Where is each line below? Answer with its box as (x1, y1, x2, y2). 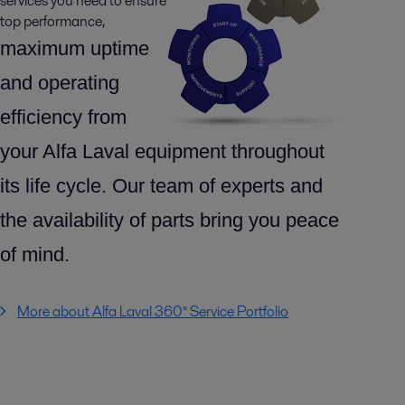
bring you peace (199, 209, 339, 231)
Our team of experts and (111, 174, 323, 197)
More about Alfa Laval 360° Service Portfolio (17, 301, 289, 322)
